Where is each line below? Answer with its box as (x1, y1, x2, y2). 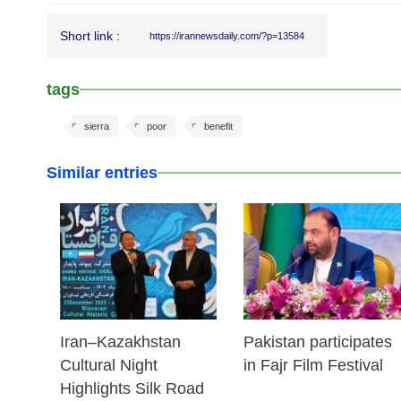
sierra (84, 121, 109, 132)
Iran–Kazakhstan (60, 333, 181, 351)
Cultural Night (60, 356, 158, 374)
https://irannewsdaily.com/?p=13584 (149, 30, 304, 41)
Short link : (60, 29, 120, 43)
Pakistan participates (243, 333, 393, 351)
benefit (204, 121, 233, 132)
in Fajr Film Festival (243, 356, 384, 374)
